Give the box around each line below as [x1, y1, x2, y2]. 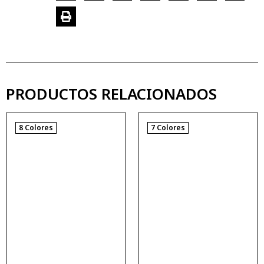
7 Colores [151, 123, 185, 133]
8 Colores [19, 123, 53, 133]
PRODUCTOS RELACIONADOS [6, 83, 217, 105]
